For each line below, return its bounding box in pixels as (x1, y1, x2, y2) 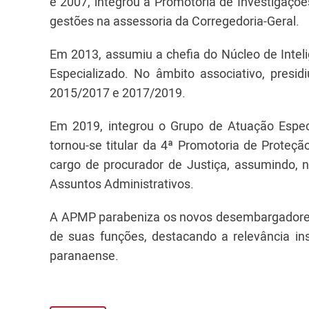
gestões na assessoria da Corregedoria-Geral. (50, 12, 299, 29)
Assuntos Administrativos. (50, 175, 194, 192)
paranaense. (50, 247, 119, 263)
